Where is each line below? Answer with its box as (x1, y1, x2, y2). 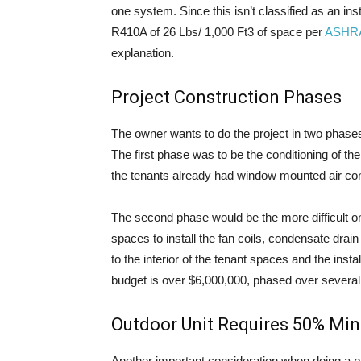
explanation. (111, 46, 174, 60)
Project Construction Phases (111, 87, 342, 107)
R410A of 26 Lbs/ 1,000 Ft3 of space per (111, 25, 325, 39)
